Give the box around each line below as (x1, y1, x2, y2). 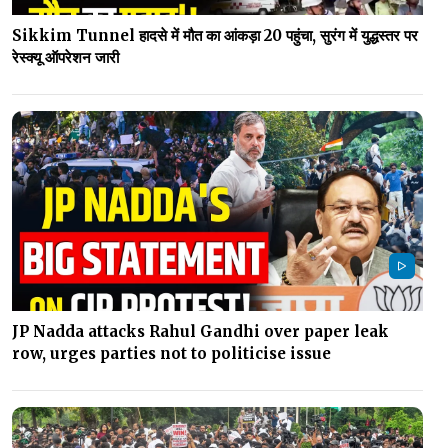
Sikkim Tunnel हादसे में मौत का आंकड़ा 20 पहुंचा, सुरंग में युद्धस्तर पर (12, 26, 418, 46)
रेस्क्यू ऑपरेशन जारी (12, 48, 119, 68)
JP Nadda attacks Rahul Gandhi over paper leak (12, 322, 389, 342)
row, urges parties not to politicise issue (12, 344, 331, 364)
